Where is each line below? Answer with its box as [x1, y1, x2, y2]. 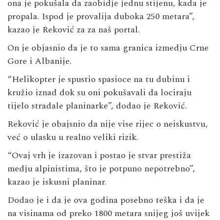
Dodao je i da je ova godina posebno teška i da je [7, 193, 204, 207]
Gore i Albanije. [7, 54, 72, 68]
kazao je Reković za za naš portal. [7, 23, 140, 36]
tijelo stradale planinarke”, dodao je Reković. [7, 99, 187, 112]
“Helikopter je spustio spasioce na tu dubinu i [7, 72, 190, 86]
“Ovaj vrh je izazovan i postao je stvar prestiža [7, 148, 191, 162]
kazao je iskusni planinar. [7, 175, 107, 189]
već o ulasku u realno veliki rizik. [7, 130, 138, 144]
